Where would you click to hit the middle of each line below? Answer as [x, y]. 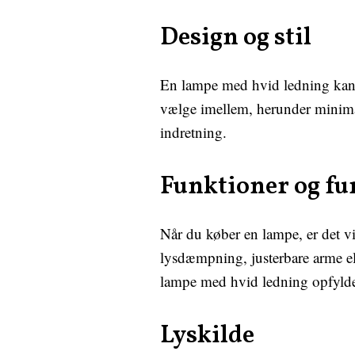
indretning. [193, 132]
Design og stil [236, 38]
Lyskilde [207, 336]
